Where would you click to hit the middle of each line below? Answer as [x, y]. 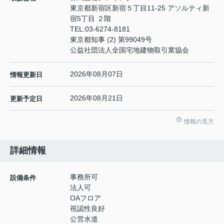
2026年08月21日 [96, 98]
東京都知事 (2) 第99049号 [111, 40]
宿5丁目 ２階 [90, 19]
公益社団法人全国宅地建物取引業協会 [129, 50]
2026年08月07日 [96, 74]
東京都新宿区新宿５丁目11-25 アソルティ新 [140, 8]
